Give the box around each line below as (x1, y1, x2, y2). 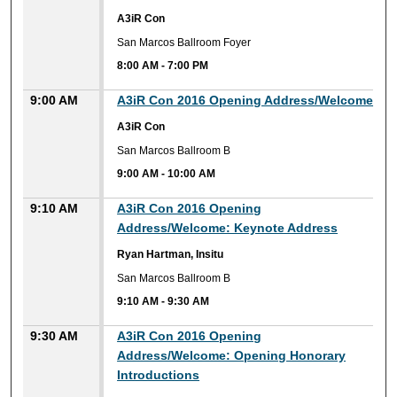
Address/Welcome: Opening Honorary (117, 348, 346, 363)
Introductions (117, 368, 200, 383)
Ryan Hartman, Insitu (117, 248, 224, 261)
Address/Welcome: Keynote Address (117, 221, 339, 236)
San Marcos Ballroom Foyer (117, 35, 252, 49)
